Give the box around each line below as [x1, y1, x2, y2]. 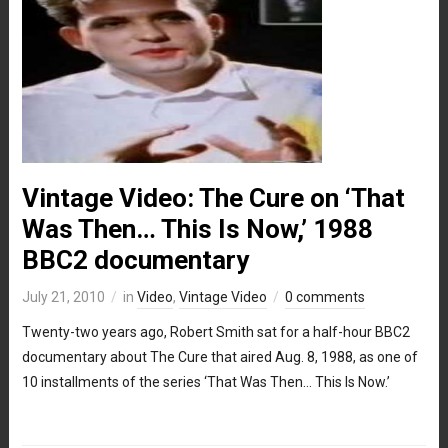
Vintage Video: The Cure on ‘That [21, 182, 405, 213]
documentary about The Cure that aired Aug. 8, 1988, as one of [21, 348, 418, 365]
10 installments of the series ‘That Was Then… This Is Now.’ [21, 373, 390, 390]
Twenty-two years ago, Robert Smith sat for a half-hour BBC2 [21, 323, 410, 340]
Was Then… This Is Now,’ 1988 [21, 213, 373, 244]
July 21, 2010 [21, 288, 105, 305]
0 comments [284, 288, 365, 305]
